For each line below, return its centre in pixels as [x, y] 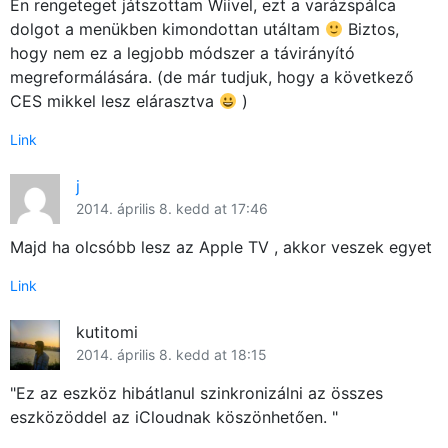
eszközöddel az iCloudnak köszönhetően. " [174, 416]
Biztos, [371, 28]
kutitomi [107, 331]
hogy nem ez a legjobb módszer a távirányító [182, 52]
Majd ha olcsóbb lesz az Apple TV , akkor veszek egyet [221, 246]
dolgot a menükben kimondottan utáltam [167, 28]
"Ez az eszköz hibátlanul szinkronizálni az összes [196, 392]
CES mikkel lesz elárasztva [114, 100]
